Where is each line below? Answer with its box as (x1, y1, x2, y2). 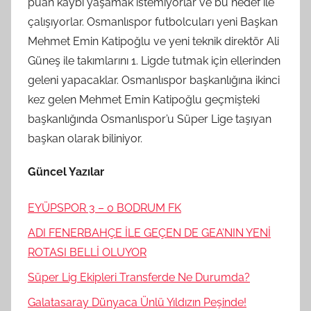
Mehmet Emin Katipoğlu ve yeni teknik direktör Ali (28, 35, 279, 49)
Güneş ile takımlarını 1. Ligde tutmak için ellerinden (28, 54, 280, 68)
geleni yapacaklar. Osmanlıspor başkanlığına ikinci (28, 74, 280, 87)
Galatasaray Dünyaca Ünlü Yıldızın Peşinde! (28, 296, 246, 310)
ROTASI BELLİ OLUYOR (28, 246, 146, 260)
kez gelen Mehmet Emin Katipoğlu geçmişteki (28, 93, 260, 107)
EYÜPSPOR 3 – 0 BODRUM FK (28, 201, 181, 215)
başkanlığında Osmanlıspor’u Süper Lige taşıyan (28, 112, 271, 126)
